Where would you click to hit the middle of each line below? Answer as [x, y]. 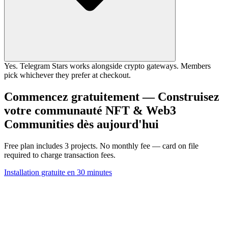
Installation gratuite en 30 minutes [58, 172]
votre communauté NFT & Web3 [90, 110]
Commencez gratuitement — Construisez [112, 96]
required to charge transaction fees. [60, 155]
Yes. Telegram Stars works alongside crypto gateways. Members [107, 66]
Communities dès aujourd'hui [81, 124]
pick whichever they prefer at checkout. [67, 75]
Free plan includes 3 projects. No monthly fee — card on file [101, 146]
